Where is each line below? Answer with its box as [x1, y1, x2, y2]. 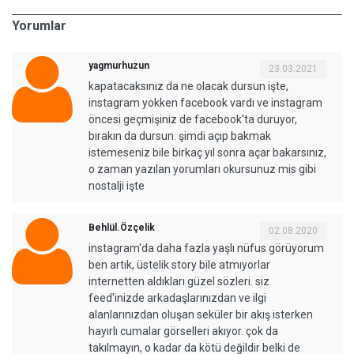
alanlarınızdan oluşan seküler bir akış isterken [88, 307, 313, 321]
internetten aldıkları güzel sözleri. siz [88, 274, 269, 288]
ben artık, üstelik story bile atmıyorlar [88, 258, 270, 271]
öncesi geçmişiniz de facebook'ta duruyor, [88, 112, 297, 126]
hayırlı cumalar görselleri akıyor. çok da [88, 324, 278, 337]
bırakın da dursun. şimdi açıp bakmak [88, 129, 271, 142]
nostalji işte [88, 179, 145, 192]
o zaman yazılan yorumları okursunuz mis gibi [88, 162, 316, 175]
